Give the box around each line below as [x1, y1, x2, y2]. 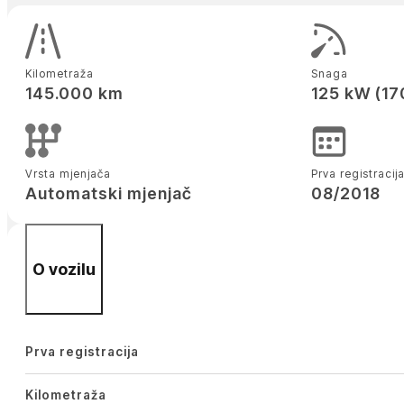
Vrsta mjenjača [24, 167, 111, 181]
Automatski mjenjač [24, 184, 192, 204]
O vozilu [32, 260, 96, 280]
